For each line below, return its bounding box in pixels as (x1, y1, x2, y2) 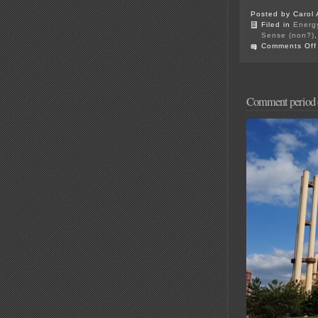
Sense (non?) (261, 31, 314, 40)
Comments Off (261, 42, 317, 50)
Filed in (261, 21, 293, 29)
